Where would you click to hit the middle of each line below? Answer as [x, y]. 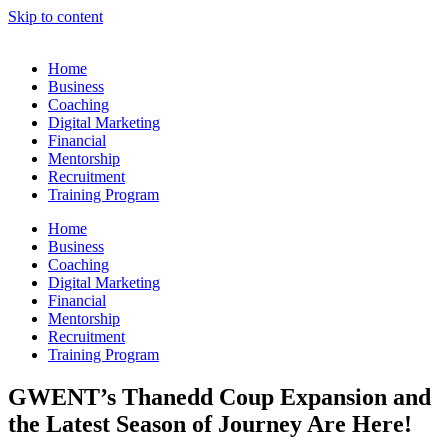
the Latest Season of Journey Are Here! [210, 423]
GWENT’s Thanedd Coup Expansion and [219, 396]
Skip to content [55, 16]
